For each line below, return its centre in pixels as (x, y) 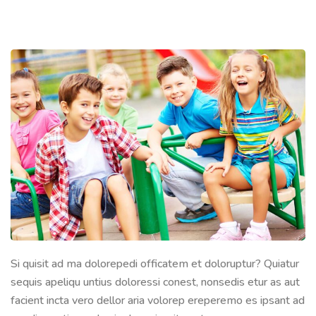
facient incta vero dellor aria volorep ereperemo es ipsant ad (158, 301)
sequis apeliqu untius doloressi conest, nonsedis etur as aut (155, 282)
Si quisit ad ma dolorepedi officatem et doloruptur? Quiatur (155, 264)
